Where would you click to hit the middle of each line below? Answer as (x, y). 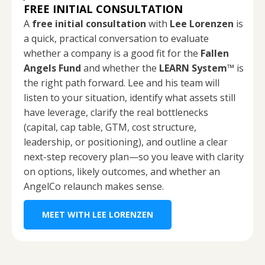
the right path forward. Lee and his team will (122, 83)
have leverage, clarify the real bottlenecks (116, 112)
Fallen (215, 53)
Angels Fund (52, 68)
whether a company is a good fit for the (112, 53)
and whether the (120, 68)
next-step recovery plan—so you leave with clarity (134, 156)
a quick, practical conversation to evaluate (116, 38)
